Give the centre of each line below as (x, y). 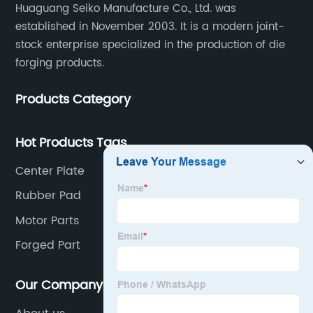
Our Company (59, 285)
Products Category (73, 99)
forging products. (60, 63)
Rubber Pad (49, 196)
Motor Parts (48, 220)
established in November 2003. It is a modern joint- (150, 27)
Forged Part (48, 246)
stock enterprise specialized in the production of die (151, 45)
